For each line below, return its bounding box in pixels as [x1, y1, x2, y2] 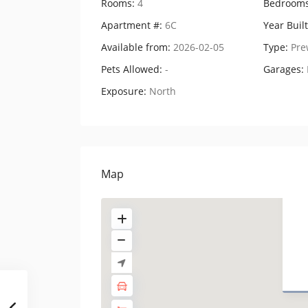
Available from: [101, 40, 170, 54]
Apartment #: [101, 18, 162, 32]
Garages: [263, 62, 304, 76]
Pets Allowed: [101, 62, 162, 76]
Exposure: [101, 84, 146, 98]
